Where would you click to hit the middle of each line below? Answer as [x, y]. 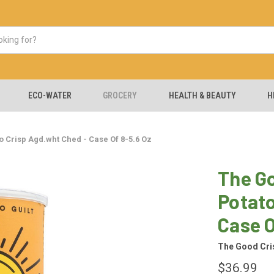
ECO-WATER [50, 95]
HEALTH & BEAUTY [202, 95]
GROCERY [120, 95]
